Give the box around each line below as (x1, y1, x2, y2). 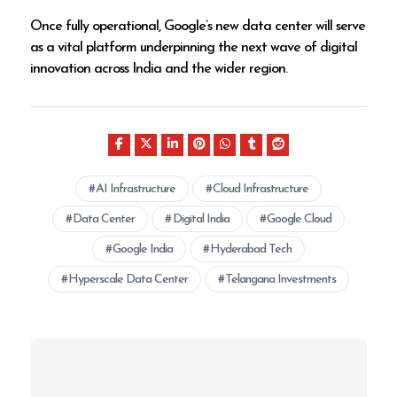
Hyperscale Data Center (68, 273, 188, 287)
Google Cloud (266, 213, 331, 227)
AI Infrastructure (96, 183, 175, 197)
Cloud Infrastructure (213, 183, 309, 197)
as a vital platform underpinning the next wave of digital (30, 40, 358, 55)
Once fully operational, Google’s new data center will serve (30, 19, 366, 34)
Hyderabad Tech (210, 243, 292, 257)
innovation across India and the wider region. (30, 61, 288, 76)
